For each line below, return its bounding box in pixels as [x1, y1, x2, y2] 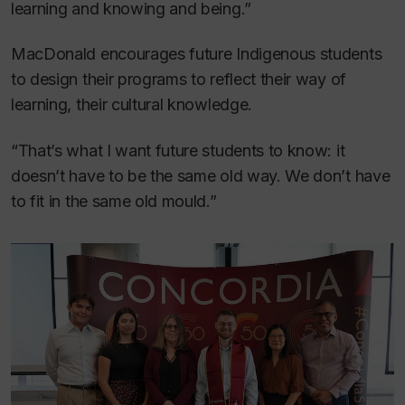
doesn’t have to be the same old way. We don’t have [11, 165, 391, 185]
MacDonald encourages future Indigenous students [11, 44, 382, 64]
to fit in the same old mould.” [11, 191, 217, 211]
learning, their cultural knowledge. [11, 95, 252, 115]
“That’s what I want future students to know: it [11, 140, 345, 160]
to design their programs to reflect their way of [11, 70, 346, 89]
